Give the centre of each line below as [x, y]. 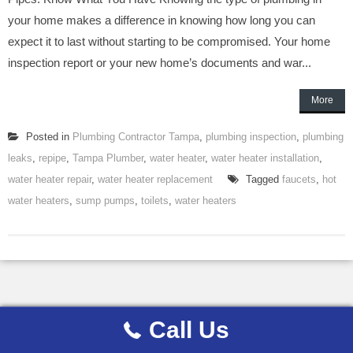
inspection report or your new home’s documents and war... [160, 63]
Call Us [189, 330]
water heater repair [50, 179]
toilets [155, 201]
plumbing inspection [251, 137]
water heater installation [265, 158]
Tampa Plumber [108, 158]
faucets [299, 179]
